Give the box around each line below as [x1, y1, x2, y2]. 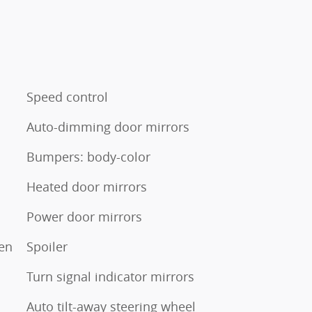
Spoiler [26, 237, 68, 255]
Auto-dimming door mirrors [26, 118, 189, 135]
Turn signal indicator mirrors [26, 267, 194, 285]
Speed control [26, 88, 108, 105]
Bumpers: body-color [26, 148, 150, 165]
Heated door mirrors [26, 178, 147, 195]
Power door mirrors [26, 208, 142, 225]
